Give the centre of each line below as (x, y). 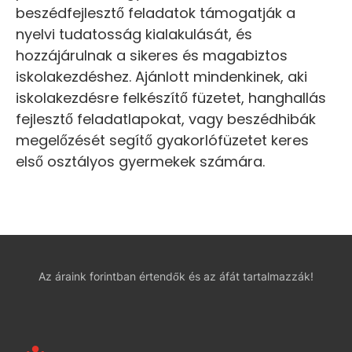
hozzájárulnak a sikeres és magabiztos (152, 56)
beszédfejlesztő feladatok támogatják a (156, 13)
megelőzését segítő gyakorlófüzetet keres (162, 141)
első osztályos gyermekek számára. (140, 162)
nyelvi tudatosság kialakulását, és (134, 35)
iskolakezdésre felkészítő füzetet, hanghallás (171, 98)
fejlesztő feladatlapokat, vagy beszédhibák (166, 119)
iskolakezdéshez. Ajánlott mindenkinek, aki (161, 77)
